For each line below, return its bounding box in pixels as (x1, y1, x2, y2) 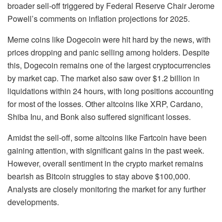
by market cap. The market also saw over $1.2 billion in (7, 72, 200, 84)
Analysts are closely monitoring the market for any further (7, 183, 206, 195)
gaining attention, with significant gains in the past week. (7, 144, 204, 156)
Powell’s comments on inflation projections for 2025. (7, 12, 190, 24)
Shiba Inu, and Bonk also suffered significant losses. (7, 111, 191, 122)
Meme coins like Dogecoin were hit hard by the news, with (7, 33, 211, 45)
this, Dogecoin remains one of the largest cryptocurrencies (7, 59, 211, 71)
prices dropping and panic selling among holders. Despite (7, 46, 210, 58)
